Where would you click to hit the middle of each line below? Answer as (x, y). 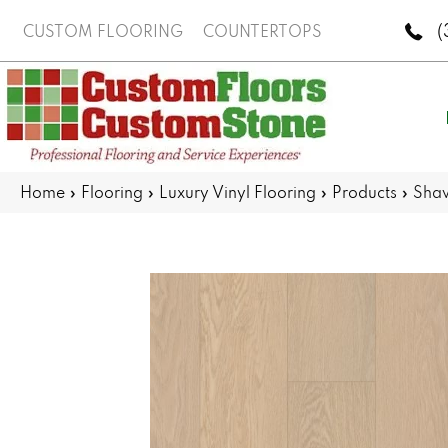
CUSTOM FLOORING (102, 30)
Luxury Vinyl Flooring (237, 192)
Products (364, 192)
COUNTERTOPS (262, 30)
